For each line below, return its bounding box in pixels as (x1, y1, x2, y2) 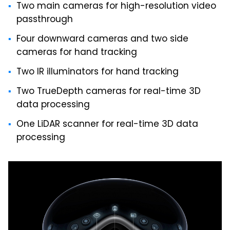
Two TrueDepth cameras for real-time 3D (16, 85, 201, 100)
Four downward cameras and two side (16, 32, 188, 47)
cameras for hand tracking (16, 46, 137, 61)
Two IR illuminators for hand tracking (16, 65, 179, 80)
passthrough (16, 13, 73, 28)
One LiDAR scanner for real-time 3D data (16, 118, 198, 132)
